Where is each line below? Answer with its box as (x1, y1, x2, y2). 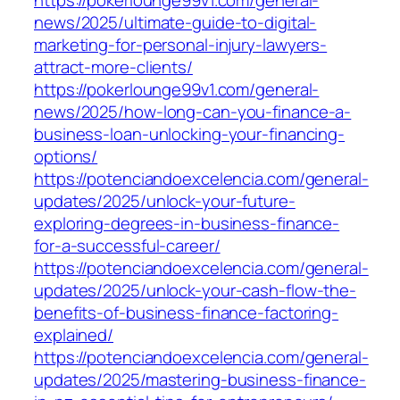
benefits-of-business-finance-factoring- (34, 301, 339, 325)
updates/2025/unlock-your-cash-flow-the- (34, 279, 357, 303)
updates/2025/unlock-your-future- (34, 189, 296, 213)
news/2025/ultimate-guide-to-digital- (34, 11, 317, 35)
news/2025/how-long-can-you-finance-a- (34, 100, 352, 124)
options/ (34, 145, 98, 169)
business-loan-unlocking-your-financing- (34, 122, 346, 146)
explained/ (34, 323, 114, 347)
